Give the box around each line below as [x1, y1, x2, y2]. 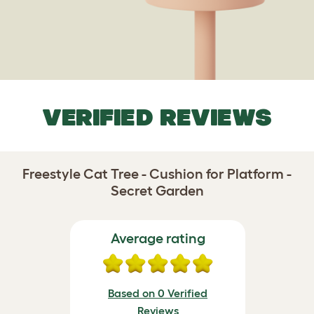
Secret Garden [110, 183, 204, 198]
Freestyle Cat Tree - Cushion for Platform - [22, 166, 292, 182]
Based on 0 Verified [108, 287, 207, 299]
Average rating [110, 231, 205, 246]
